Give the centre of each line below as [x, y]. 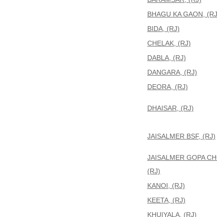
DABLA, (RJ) [167, 58]
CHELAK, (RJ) [169, 43]
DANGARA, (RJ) [172, 72]
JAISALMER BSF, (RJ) [181, 136]
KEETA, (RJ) [166, 200]
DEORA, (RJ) [168, 87]
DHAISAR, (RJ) [170, 108]
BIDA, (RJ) [163, 29]
